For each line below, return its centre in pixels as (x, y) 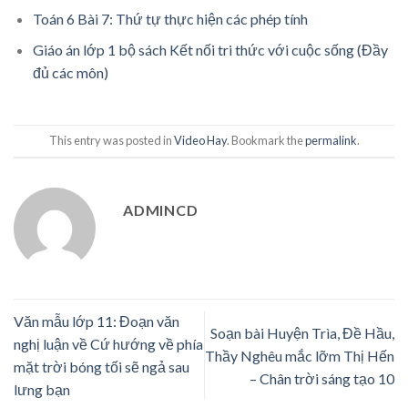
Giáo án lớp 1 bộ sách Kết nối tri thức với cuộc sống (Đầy (210, 50)
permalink (331, 141)
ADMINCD (161, 210)
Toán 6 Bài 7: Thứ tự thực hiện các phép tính (170, 18)
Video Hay (200, 141)
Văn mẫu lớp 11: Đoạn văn (97, 321)
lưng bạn (42, 390)
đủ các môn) (70, 73)
